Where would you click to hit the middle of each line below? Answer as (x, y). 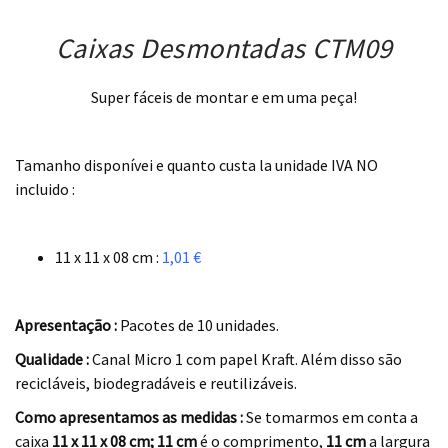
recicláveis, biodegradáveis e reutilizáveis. (156, 382)
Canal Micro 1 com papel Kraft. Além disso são (245, 358)
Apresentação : (66, 324)
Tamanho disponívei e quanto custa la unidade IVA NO (196, 164)
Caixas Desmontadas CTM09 (224, 47)
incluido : (45, 188)
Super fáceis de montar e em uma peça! (224, 96)
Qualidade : (52, 358)
